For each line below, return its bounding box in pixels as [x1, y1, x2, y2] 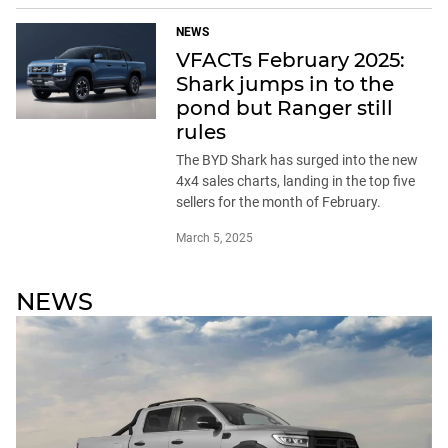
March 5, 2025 [176, 231, 253, 246]
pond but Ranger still [176, 96, 393, 121]
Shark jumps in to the [176, 72, 394, 97]
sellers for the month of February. [176, 194, 381, 211]
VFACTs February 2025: [176, 48, 405, 73]
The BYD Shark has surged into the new [176, 152, 418, 169]
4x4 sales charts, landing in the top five [176, 173, 415, 190]
